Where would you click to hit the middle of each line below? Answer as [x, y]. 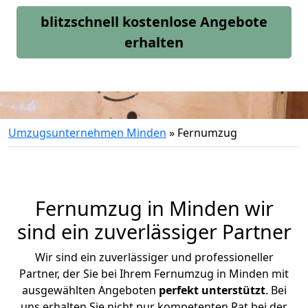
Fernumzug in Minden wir [154, 208]
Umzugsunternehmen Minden [87, 133]
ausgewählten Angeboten [90, 290]
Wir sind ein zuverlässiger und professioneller [154, 257]
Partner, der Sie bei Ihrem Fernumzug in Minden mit [154, 274]
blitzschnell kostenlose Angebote [154, 22]
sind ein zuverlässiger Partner [154, 231]
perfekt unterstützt [212, 290]
